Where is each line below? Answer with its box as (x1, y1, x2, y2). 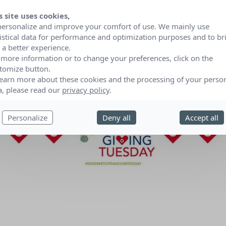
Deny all (102, 112, 131, 123)
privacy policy (62, 85, 109, 95)
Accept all (185, 112, 219, 123)
